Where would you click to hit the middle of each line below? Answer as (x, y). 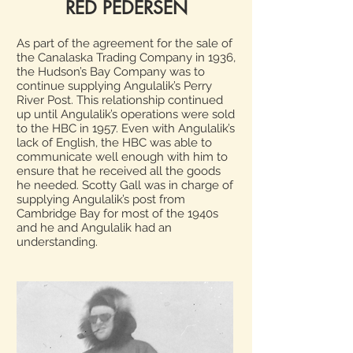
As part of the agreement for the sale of (124, 43)
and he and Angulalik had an (94, 228)
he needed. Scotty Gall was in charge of (125, 185)
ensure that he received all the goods (119, 171)
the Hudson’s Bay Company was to (111, 72)
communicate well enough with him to (122, 157)
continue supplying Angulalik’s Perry (114, 86)
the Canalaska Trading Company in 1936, (126, 58)
